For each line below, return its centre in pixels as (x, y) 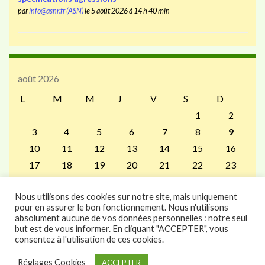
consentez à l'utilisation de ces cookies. (89, 239)
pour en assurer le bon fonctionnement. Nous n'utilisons (122, 207)
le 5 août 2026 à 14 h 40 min (126, 11)
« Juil (129, 214)
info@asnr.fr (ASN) (56, 11)
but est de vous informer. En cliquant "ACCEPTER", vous (122, 228)
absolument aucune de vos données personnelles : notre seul (131, 218)
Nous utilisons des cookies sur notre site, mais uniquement (126, 196)
